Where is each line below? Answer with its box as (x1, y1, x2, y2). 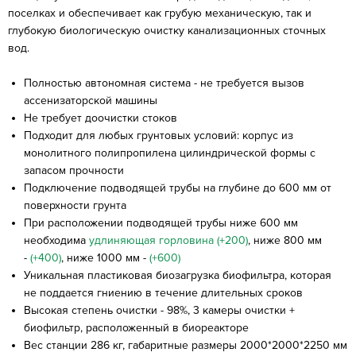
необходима (24, 233, 89, 247)
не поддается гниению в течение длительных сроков (24, 285, 303, 300)
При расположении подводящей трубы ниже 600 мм (24, 215, 298, 230)
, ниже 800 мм (248, 233, 322, 247)
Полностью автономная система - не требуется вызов (24, 75, 304, 90)
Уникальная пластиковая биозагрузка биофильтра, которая (24, 268, 331, 282)
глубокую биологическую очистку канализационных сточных (8, 23, 326, 37)
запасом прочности (24, 163, 124, 177)
